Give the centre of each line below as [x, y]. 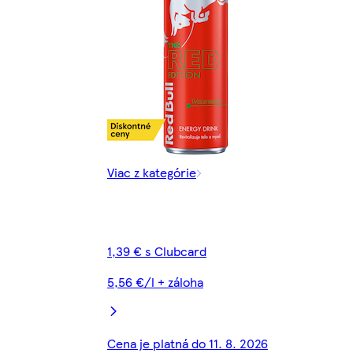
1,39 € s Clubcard [157, 251]
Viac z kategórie [152, 173]
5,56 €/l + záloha [155, 282]
